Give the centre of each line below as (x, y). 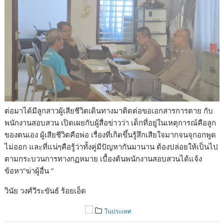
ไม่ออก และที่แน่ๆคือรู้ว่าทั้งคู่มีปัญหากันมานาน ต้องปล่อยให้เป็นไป (111, 146)
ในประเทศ (118, 211)
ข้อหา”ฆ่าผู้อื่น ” (29, 170)
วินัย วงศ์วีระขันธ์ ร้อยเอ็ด (45, 190)
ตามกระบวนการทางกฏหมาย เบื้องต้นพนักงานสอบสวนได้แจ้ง (103, 158)
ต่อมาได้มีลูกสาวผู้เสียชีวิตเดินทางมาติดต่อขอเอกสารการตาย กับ (109, 110)
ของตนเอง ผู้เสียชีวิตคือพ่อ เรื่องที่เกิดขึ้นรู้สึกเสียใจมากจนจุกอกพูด (110, 134)
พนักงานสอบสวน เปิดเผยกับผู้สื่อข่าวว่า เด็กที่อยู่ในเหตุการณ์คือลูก (110, 122)
